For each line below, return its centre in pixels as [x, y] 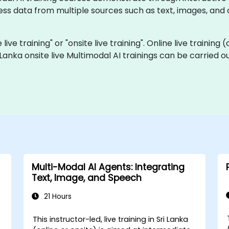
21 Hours [56, 196]
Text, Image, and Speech [86, 178]
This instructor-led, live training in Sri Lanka [111, 219]
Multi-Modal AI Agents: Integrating [108, 167]
